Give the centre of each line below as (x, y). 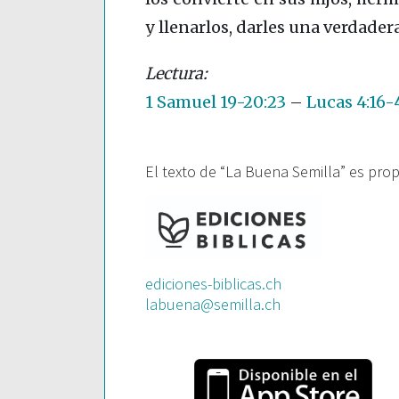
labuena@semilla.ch (213, 305)
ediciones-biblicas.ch (213, 284)
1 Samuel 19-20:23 (216, 102)
